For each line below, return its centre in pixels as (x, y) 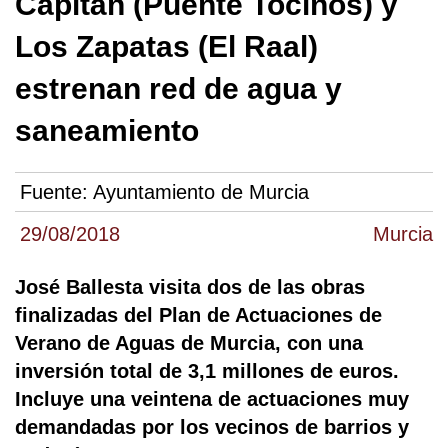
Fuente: (56, 192)
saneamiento (107, 130)
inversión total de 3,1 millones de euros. (207, 371)
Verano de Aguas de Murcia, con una (189, 343)
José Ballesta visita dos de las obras (190, 287)
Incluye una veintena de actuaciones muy (212, 399)
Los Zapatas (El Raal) (166, 46)
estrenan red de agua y (178, 88)
